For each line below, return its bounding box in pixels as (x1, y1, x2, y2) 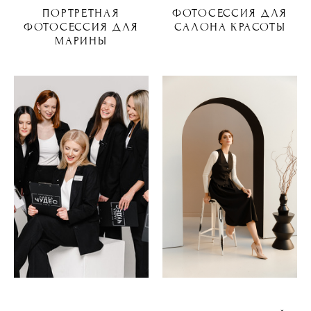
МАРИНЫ (55, 34, 108, 48)
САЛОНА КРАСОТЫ (174, 20, 286, 34)
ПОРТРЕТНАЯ (42, 6, 120, 20)
